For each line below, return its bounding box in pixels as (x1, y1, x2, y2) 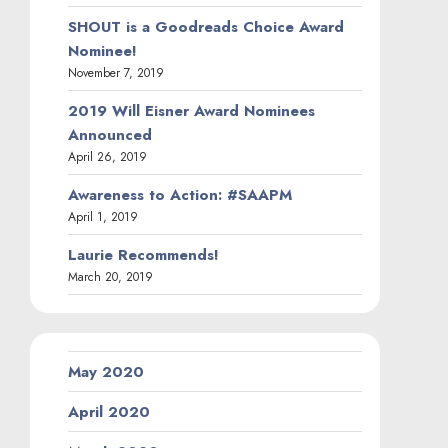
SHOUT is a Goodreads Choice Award (68, 15, 344, 38)
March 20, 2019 (68, 267, 153, 286)
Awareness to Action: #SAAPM (68, 183, 292, 206)
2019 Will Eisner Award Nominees (68, 99, 315, 122)
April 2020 (68, 400, 150, 423)
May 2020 (68, 360, 144, 383)
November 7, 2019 (68, 63, 164, 82)
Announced (68, 123, 152, 146)
